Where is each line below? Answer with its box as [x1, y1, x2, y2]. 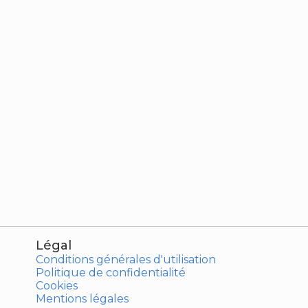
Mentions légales [36, 292, 129, 305]
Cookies [36, 279, 78, 292]
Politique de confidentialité [36, 266, 186, 279]
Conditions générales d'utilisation [36, 253, 216, 266]
